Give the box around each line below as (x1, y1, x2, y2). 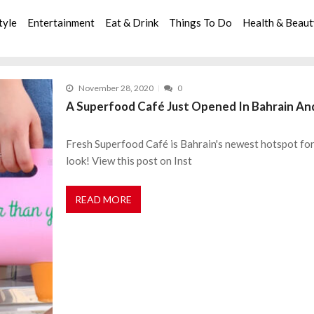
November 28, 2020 (78, 83, 153, 93)
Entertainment (27, 15, 95, 29)
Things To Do (169, 15, 233, 29)
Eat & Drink (105, 15, 159, 29)
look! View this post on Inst (66, 154, 193, 167)
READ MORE (75, 193, 132, 206)
